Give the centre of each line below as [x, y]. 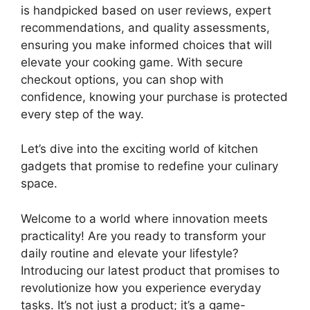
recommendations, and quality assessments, [145, 27]
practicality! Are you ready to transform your [143, 236]
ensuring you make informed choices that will [146, 45]
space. [39, 183]
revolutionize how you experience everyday [141, 288]
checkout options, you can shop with [122, 79]
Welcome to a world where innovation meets [144, 218]
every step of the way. [82, 114]
